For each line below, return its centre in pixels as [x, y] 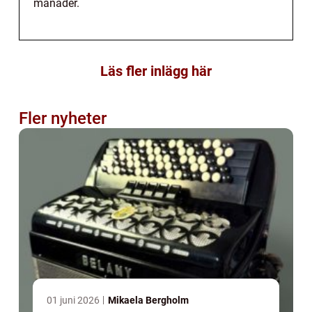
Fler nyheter [63, 118]
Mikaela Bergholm [148, 300]
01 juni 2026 [74, 300]
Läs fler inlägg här [156, 71]
